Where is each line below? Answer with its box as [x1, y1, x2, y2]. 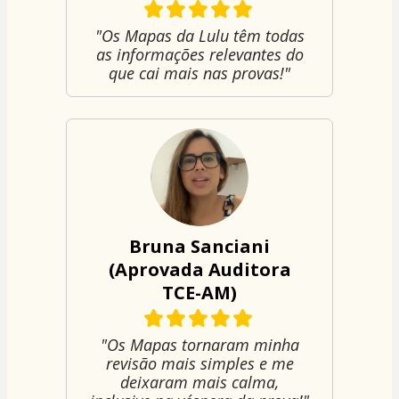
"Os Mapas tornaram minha [100, 333, 299, 355]
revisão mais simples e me [105, 352, 294, 374]
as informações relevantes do [95, 43, 304, 65]
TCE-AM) [162, 280, 237, 305]
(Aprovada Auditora [108, 256, 291, 281]
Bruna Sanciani [129, 233, 270, 258]
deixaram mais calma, [120, 370, 279, 393]
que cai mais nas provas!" [109, 61, 290, 84]
